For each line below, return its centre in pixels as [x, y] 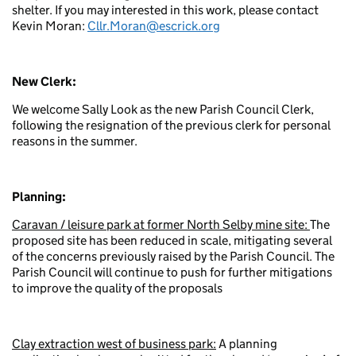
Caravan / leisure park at [78, 224]
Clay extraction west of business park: [114, 343]
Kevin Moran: [48, 25]
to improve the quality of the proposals [117, 288]
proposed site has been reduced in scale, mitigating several [172, 240]
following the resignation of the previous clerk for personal [171, 125]
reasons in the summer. [75, 141]
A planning [247, 343]
